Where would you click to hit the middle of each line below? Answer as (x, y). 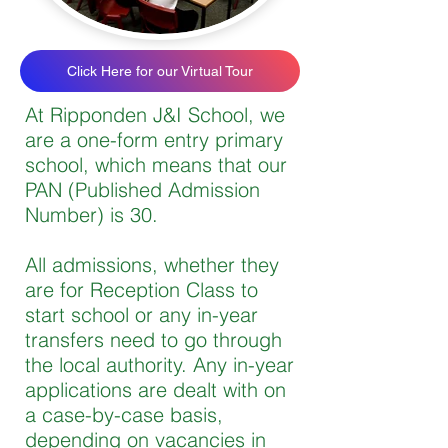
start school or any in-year (141, 314)
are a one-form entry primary (154, 139)
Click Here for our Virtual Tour (160, 71)
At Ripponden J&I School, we (155, 114)
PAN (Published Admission (142, 189)
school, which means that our (156, 164)
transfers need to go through (153, 339)
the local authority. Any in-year (159, 364)
